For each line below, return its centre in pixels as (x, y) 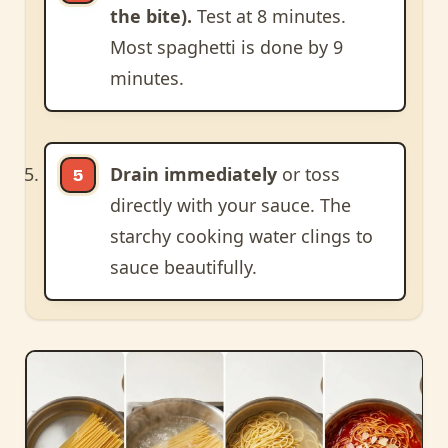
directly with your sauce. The (230, 205)
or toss (308, 174)
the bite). (150, 16)
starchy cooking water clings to (241, 236)
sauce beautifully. (183, 267)
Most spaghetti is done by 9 (226, 47)
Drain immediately (193, 174)
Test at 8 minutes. (268, 16)
